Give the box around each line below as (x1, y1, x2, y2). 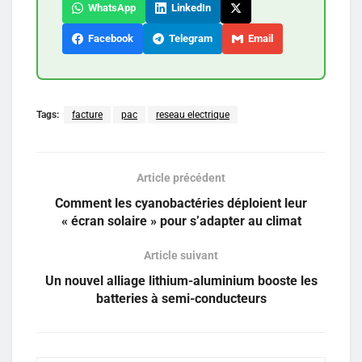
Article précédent (137, 170, 225, 184)
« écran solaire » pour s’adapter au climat (61, 213, 301, 229)
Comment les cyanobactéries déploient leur (55, 195, 307, 211)
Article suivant (144, 248, 218, 262)
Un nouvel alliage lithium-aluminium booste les (44, 272, 318, 288)
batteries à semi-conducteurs (95, 290, 267, 306)
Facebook (83, 32, 133, 44)
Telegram (164, 32, 213, 44)
